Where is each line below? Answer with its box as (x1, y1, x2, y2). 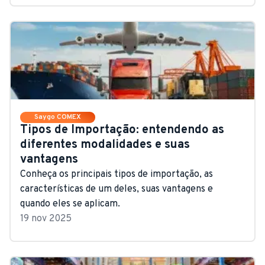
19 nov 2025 (20, 212, 72, 225)
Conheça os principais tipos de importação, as (20, 168, 213, 180)
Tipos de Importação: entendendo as (20, 122, 224, 138)
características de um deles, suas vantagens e (20, 183, 213, 195)
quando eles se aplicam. (20, 198, 120, 210)
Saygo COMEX (34, 112, 81, 122)
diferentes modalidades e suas (20, 137, 190, 153)
